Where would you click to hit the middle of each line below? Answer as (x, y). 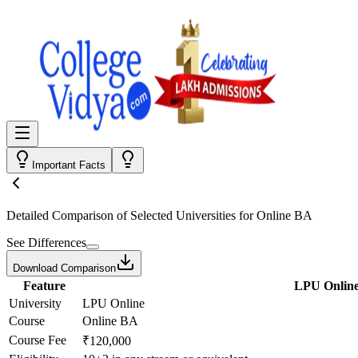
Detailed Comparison (60, 215)
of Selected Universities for (185, 215)
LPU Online (113, 303)
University (35, 303)
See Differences (46, 243)
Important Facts (69, 165)
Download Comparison (64, 268)
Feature (44, 286)
